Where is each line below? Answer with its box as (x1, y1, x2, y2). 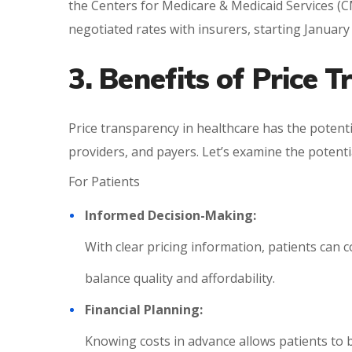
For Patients (68, 173, 140, 190)
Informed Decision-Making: (85, 207, 256, 224)
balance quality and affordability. (85, 269, 275, 287)
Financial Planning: (85, 301, 203, 318)
